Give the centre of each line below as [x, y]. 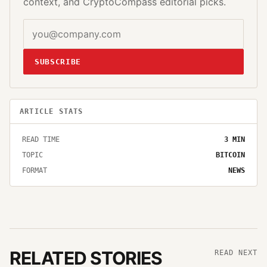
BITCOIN [230, 155]
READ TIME [41, 139]
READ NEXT [236, 252]
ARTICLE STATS [52, 111]
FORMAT [35, 170]
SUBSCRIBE [58, 61]
